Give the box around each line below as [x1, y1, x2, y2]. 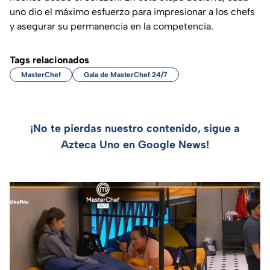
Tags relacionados [10, 54, 89, 66]
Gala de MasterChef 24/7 [84, 70, 168, 79]
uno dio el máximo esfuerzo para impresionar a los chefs [10, 5, 255, 17]
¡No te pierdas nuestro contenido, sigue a [30, 121, 240, 135]
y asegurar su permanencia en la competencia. [10, 20, 213, 32]
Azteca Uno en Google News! [61, 137, 209, 151]
